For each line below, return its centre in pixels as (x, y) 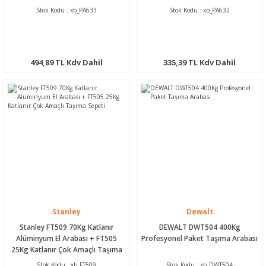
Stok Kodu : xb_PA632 (199, 10)
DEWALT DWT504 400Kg (199, 227)
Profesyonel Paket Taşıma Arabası (199, 238)
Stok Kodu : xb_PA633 (66, 10)
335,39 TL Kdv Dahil (199, 62)
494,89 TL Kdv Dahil (66, 62)
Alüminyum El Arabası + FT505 (66, 238)
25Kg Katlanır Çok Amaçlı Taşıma (66, 249)
